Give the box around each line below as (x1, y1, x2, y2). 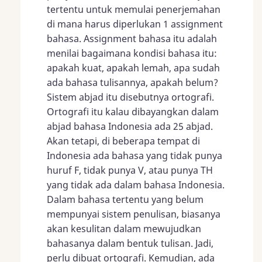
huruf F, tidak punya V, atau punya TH (47, 163, 213, 177)
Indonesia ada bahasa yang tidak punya (47, 149, 222, 162)
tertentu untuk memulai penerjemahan (47, 2, 220, 16)
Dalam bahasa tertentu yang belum (47, 192, 204, 206)
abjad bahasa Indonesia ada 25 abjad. (47, 119, 213, 133)
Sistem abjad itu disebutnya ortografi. (47, 90, 214, 104)
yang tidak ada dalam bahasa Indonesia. (47, 178, 225, 191)
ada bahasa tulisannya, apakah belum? (47, 75, 218, 89)
